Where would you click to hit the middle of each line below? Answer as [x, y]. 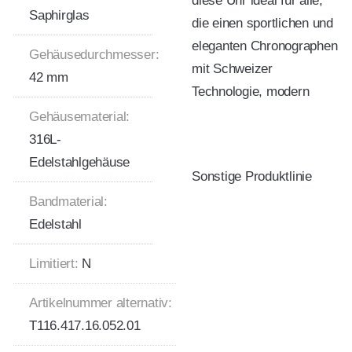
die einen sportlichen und [262, 23]
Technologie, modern [251, 91]
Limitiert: [54, 263]
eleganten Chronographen [265, 46]
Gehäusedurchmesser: [94, 54]
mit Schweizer [232, 68]
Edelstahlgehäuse [79, 162]
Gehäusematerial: [79, 116]
